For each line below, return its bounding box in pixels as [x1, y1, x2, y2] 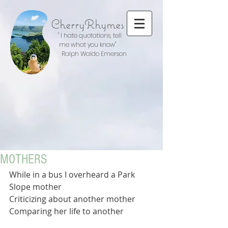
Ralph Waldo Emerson [48, 49, 127, 58]
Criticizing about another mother [9, 193, 135, 205]
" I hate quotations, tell [58, 31, 122, 40]
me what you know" [59, 40, 116, 49]
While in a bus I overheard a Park [9, 169, 137, 180]
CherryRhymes [50, 16, 124, 32]
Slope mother [9, 181, 64, 192]
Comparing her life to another [9, 206, 124, 217]
